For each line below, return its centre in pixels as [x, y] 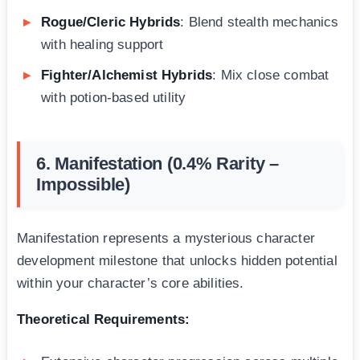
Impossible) [83, 185]
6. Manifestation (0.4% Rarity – [157, 164]
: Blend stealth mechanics [260, 22]
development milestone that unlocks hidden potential [177, 261]
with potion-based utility [114, 98]
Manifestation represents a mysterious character [166, 239]
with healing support [102, 45]
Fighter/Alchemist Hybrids [127, 76]
